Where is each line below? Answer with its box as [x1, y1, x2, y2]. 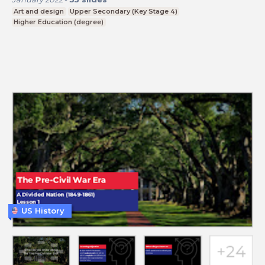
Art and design [14, 7, 64, 15]
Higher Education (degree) [14, 17, 104, 26]
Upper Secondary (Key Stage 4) [69, 7, 177, 15]
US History [21, 205, 64, 215]
